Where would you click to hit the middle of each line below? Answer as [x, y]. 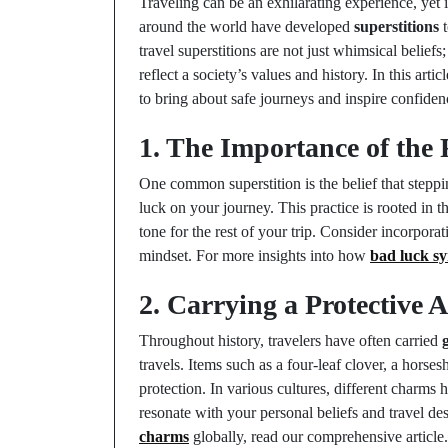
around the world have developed [246, 26]
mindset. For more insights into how [254, 255]
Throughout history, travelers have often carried [290, 340]
